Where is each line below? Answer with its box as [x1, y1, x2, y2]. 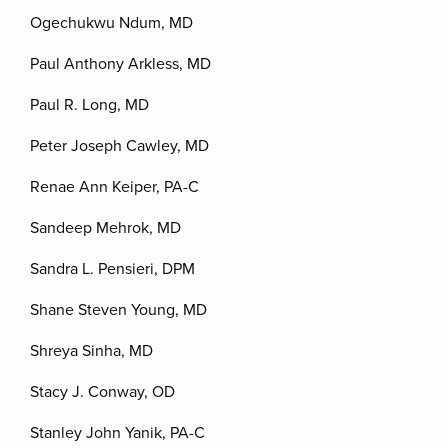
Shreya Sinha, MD [30, 341, 153, 361]
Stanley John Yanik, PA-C [30, 423, 205, 443]
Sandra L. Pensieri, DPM [30, 259, 195, 279]
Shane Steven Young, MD [30, 300, 207, 320]
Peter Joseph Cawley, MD [30, 136, 209, 156]
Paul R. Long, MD [30, 95, 149, 115]
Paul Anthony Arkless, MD [30, 54, 211, 74]
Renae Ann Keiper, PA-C [30, 177, 199, 197]
